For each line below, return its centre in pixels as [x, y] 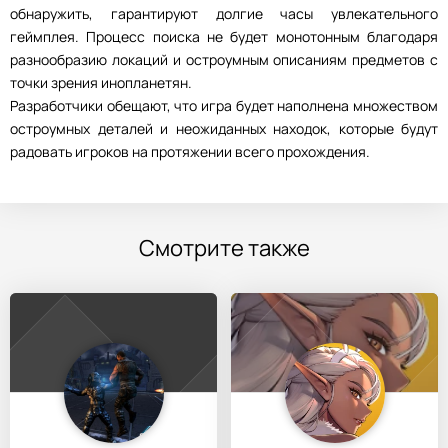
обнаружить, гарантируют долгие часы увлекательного [224, 13]
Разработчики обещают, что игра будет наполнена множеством [224, 105]
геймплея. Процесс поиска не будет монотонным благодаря [224, 36]
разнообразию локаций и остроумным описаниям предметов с [224, 59]
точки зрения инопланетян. [101, 82]
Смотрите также [224, 248]
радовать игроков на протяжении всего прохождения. [190, 151]
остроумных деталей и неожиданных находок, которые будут [224, 128]
